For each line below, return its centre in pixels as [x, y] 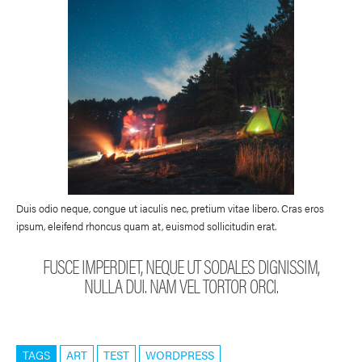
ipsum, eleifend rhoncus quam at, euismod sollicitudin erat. [146, 225]
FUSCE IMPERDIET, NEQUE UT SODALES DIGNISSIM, [181, 265]
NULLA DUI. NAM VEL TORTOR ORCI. [181, 285]
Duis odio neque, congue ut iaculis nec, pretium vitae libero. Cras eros [170, 208]
